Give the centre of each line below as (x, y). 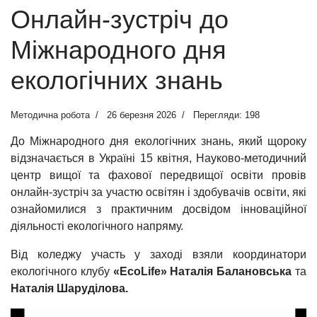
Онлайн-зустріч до (120, 20)
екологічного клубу (62, 272)
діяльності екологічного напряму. (97, 226)
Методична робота (50, 115)
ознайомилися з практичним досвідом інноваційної (158, 209)
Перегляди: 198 (226, 115)
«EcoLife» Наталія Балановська (202, 272)
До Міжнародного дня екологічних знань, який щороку (158, 142)
